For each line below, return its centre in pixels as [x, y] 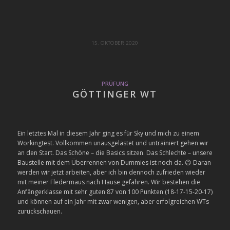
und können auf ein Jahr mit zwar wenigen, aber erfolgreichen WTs [113, 202]
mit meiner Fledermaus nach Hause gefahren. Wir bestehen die [109, 182]
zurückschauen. [40, 212]
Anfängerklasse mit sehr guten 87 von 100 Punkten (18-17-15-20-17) [115, 192]
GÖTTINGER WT [115, 94]
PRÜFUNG [115, 84]
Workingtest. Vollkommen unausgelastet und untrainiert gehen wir [113, 143]
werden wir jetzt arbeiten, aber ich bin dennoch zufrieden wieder [111, 172]
